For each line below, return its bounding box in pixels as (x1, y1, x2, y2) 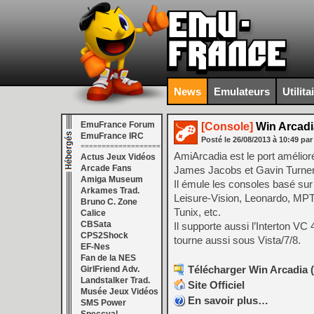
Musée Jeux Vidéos (81, 287, 158, 296)
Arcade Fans (81, 163, 132, 173)
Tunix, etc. (174, 206, 221, 218)
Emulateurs (214, 85, 270, 97)
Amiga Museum (81, 175, 143, 184)
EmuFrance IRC (81, 131, 144, 141)
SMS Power (81, 298, 126, 308)
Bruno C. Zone (81, 197, 137, 207)
